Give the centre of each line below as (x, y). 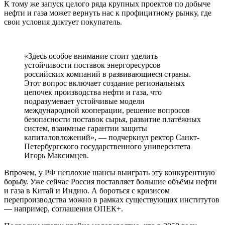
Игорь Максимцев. (58, 156)
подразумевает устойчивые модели (84, 101)
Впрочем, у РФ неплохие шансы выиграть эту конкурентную (109, 173)
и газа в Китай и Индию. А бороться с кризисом (87, 191)
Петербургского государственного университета (107, 147)
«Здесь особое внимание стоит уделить (91, 56)
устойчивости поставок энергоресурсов (92, 65)
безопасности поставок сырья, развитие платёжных (113, 120)
